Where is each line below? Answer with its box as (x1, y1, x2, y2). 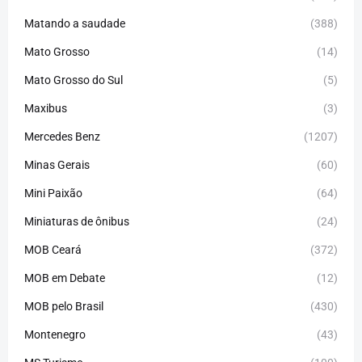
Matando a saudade (24, 16, 125, 30)
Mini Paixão (24, 186, 82, 200)
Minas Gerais (24, 158, 90, 171)
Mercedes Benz (24, 129, 100, 143)
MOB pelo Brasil (24, 299, 103, 313)
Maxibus (24, 101, 67, 115)
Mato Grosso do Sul (24, 73, 123, 86)
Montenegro (24, 327, 86, 341)
